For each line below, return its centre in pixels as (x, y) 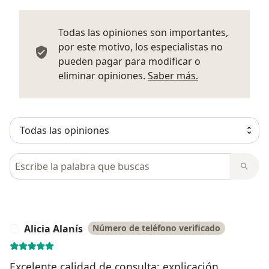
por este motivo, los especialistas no (141, 47)
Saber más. (173, 75)
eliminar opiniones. (103, 75)
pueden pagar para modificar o (129, 61)
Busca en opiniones (56, 159)
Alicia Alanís (53, 228)
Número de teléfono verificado (156, 228)
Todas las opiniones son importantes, (143, 32)
